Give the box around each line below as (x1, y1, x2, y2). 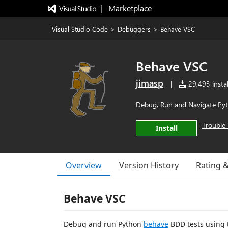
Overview (66, 159, 102, 171)
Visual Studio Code (52, 24, 108, 33)
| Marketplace (100, 3, 152, 13)
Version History (119, 160, 179, 171)
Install (155, 123, 178, 133)
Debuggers (118, 24, 151, 33)
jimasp (136, 77, 163, 89)
